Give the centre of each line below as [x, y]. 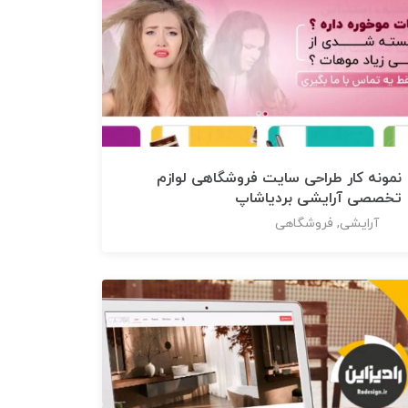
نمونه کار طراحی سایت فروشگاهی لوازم [280, 179]
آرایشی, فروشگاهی [327, 224]
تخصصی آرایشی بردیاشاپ [319, 199]
